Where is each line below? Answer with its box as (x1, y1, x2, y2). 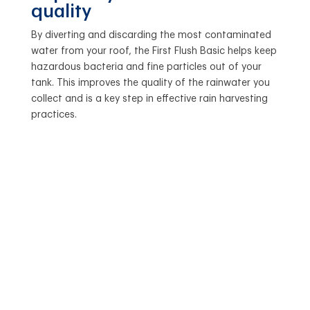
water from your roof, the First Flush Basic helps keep (30, 46, 277, 56)
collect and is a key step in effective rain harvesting (30, 93, 268, 104)
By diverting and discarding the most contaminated (30, 30, 271, 40)
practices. (30, 109, 77, 120)
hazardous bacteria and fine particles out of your (30, 62, 262, 72)
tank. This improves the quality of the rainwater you (30, 77, 270, 88)
